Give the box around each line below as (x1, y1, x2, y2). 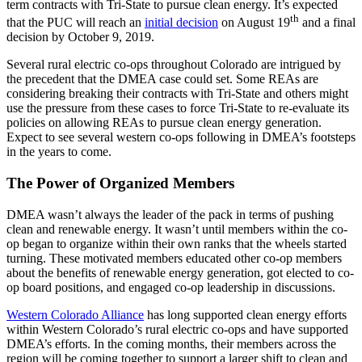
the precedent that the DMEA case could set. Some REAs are (6, 72, 318, 86)
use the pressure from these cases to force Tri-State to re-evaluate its (6, 101, 349, 116)
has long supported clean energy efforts (144, 307, 347, 322)
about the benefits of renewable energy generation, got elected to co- (6, 265, 354, 280)
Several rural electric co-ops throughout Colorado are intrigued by (6, 57, 341, 72)
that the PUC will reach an (6, 15, 145, 30)
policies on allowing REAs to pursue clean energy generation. (6, 116, 322, 130)
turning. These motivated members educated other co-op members (6, 250, 342, 265)
